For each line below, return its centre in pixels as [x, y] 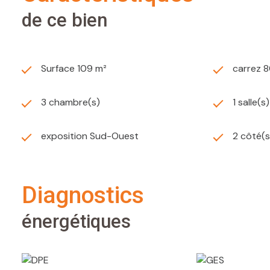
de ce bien [64, 20]
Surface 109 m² [74, 69]
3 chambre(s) [71, 102]
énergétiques [76, 222]
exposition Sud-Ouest [90, 136]
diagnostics [91, 196]
